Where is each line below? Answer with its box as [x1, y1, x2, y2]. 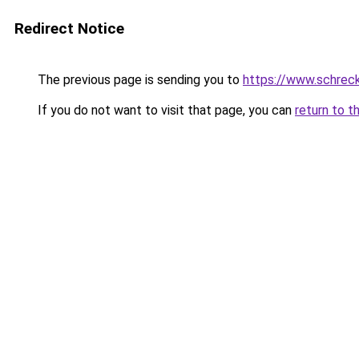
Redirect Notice [14, 19, 124, 38]
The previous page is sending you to [34, 72, 243, 87]
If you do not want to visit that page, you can [34, 103, 295, 118]
